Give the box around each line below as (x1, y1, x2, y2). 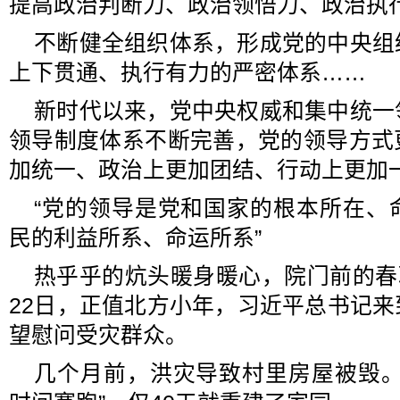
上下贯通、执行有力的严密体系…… (9, 61, 366, 85)
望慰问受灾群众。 (9, 323, 187, 347)
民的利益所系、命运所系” (9, 226, 262, 250)
